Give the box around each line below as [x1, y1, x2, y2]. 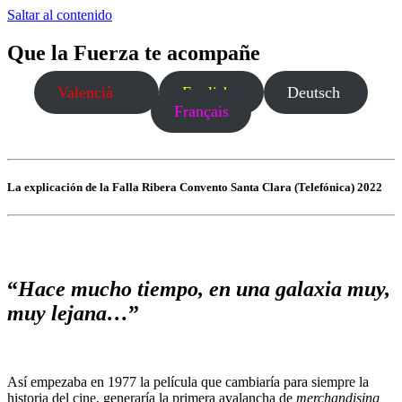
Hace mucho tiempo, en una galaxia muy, [18, 277, 390, 301]
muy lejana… [7, 301, 128, 326]
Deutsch [286, 83, 345, 101]
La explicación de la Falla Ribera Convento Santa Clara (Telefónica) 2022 [7, 179, 382, 194]
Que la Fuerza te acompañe [7, 40, 260, 65]
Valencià [57, 83, 118, 101]
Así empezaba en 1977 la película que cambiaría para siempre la [7, 373, 369, 389]
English [182, 83, 236, 101]
